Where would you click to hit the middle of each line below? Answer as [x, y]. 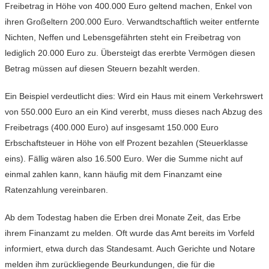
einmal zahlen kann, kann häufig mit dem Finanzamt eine [113, 174]
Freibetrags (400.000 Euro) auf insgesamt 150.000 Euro [112, 128]
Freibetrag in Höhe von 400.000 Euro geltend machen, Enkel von [128, 6]
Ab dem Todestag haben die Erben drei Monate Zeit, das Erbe [123, 218]
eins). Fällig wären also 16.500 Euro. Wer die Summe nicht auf [124, 159]
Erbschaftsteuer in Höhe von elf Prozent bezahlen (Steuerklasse [126, 143]
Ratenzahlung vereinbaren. [56, 190]
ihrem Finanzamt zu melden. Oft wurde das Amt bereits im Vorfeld [130, 233]
